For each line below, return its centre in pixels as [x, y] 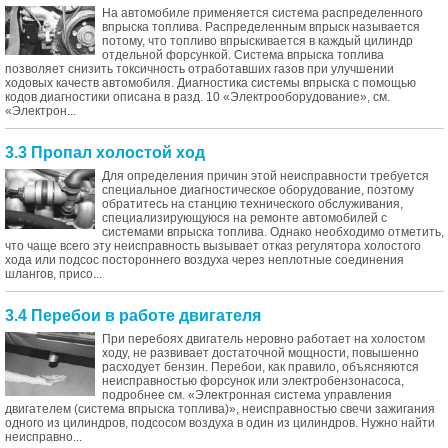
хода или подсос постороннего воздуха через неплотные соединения [204, 260]
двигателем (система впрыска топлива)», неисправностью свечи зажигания [220, 409]
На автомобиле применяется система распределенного [262, 13]
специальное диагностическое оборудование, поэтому [258, 190]
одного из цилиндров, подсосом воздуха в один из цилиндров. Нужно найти [220, 423]
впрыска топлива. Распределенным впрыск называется [261, 27]
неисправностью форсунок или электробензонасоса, [253, 381]
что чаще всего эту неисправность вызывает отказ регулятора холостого [213, 246]
